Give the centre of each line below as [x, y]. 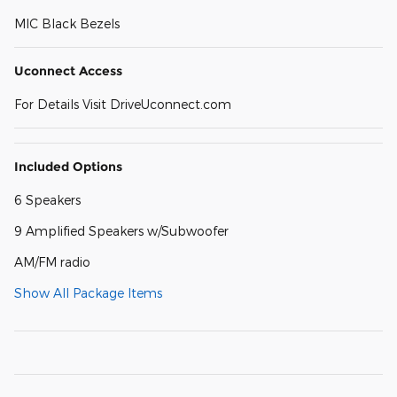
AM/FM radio [52, 261]
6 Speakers [47, 199]
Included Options [68, 166]
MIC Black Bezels [67, 23]
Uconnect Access [68, 70]
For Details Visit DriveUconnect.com [123, 104]
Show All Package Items [88, 292]
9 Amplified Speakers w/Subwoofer [121, 230]
